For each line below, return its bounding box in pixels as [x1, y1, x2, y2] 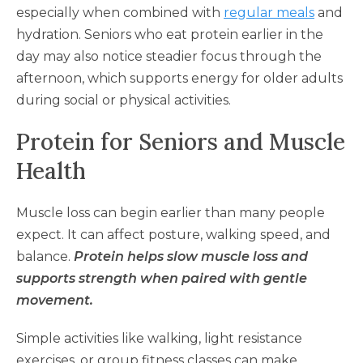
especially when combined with [16, 4, 220, 20]
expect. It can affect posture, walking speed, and [16, 226, 331, 242]
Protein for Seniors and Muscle [16, 126, 345, 156]
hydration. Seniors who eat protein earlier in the [16, 26, 323, 42]
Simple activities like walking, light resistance [16, 330, 302, 346]
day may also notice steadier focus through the [16, 48, 322, 64]
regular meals [224, 4, 314, 20]
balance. [16, 248, 70, 264]
